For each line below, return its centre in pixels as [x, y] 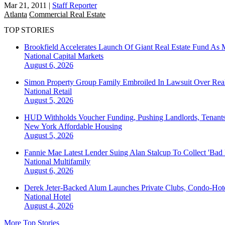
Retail [63, 91]
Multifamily [72, 162]
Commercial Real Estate [67, 14]
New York [41, 127]
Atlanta [16, 14]
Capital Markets [78, 56]
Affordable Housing [90, 127]
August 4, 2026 [49, 206]
